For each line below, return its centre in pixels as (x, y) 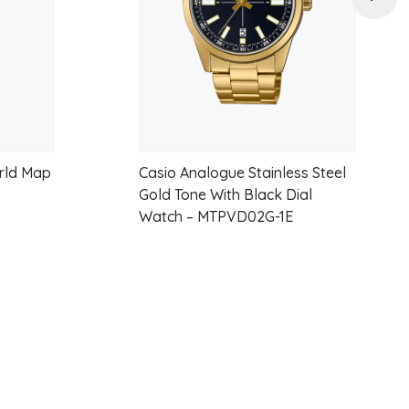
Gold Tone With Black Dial (226, 195)
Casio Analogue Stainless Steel (243, 173)
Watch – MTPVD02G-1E (216, 217)
